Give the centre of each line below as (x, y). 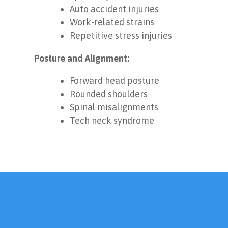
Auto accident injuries (115, 9)
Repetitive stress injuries (121, 36)
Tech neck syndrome (112, 121)
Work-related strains (112, 22)
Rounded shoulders (109, 94)
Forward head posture (115, 81)
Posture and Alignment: (82, 59)
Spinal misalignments (114, 107)
